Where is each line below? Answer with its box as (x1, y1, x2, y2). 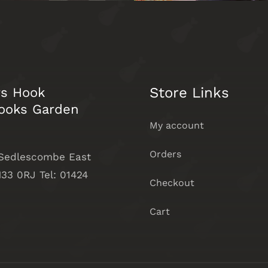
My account (149, 120, 204, 132)
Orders (149, 148, 181, 160)
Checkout (149, 177, 194, 189)
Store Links (149, 84, 229, 102)
